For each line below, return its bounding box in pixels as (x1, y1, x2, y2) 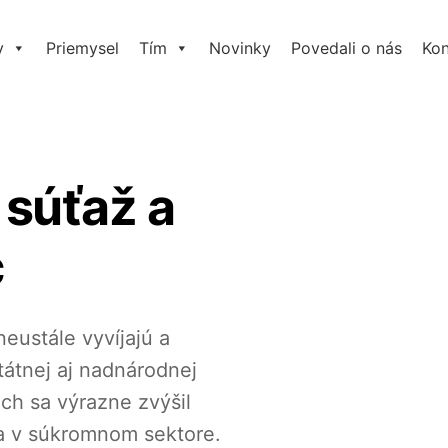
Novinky (209, 37, 272, 58)
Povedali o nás (291, 37, 403, 58)
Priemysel (46, 37, 120, 58)
